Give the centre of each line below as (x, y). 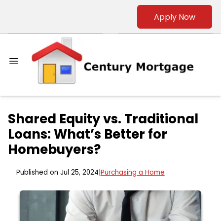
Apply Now (175, 17)
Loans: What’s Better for (88, 134)
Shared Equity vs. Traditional (103, 119)
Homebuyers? (54, 150)
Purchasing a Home (132, 173)
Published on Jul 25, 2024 (57, 173)
